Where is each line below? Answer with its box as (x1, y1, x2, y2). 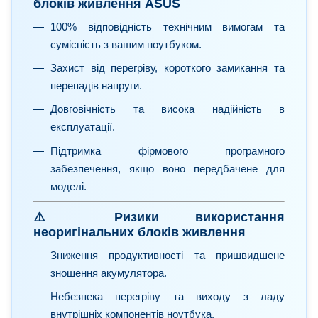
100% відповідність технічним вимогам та (50, 20, 285, 33)
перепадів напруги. (50, 79, 142, 92)
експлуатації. (50, 121, 115, 133)
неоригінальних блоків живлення (33, 225, 246, 240)
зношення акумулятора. (50, 266, 167, 279)
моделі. (50, 180, 87, 192)
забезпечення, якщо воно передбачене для (50, 162, 285, 175)
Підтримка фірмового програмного (50, 144, 285, 157)
